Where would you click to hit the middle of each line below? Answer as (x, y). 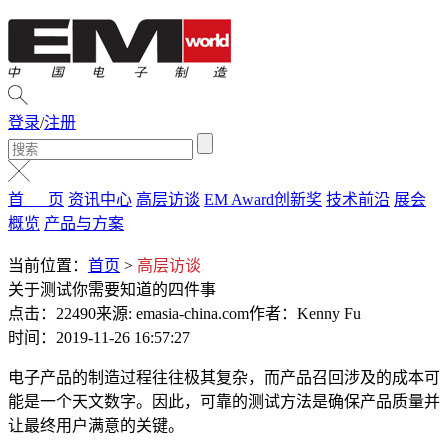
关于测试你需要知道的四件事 (112, 289)
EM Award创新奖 (263, 199)
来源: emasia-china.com (172, 313)
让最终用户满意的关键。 (96, 425)
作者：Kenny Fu (305, 313)
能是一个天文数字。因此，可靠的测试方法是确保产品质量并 (224, 401)
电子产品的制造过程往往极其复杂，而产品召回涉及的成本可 (224, 377)
